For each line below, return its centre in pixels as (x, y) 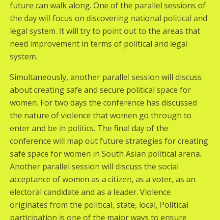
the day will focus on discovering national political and (109, 18)
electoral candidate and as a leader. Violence (90, 192)
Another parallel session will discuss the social (94, 166)
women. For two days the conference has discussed (103, 103)
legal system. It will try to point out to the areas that (105, 31)
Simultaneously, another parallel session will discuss (106, 77)
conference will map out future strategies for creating (109, 141)
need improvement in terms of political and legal (99, 44)
